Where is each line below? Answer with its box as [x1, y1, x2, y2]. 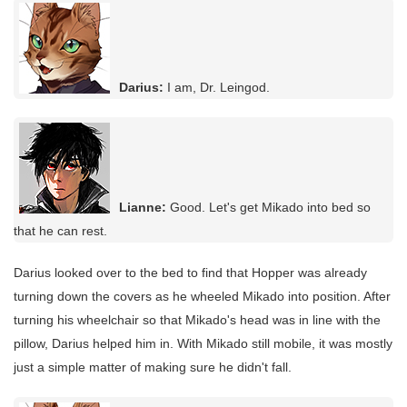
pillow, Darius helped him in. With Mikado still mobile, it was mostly [14, 335, 392, 351]
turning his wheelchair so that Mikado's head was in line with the [14, 312, 381, 327]
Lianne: [119, 199, 166, 214]
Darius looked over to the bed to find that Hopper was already [14, 264, 367, 280]
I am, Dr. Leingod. [164, 79, 270, 94]
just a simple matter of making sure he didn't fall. [14, 359, 292, 374]
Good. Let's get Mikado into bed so [166, 199, 371, 214]
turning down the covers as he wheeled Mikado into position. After [14, 288, 391, 303]
